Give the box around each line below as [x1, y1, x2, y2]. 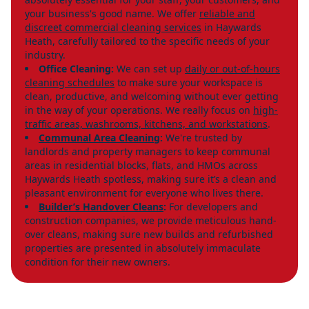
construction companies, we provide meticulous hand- [25, 213, 277, 227]
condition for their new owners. [25, 255, 170, 268]
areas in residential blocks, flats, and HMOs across [25, 158, 258, 172]
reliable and [199, 6, 255, 20]
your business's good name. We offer [25, 6, 199, 20]
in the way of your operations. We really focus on [25, 103, 253, 117]
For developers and [166, 199, 258, 213]
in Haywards [201, 20, 261, 34]
